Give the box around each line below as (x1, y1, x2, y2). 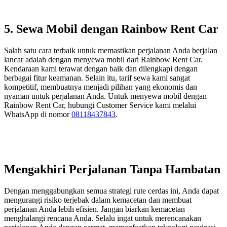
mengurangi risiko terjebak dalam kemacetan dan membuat (4, 195, 192, 204)
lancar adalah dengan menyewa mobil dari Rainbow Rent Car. (4, 55, 203, 64)
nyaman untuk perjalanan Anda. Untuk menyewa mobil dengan (4, 91, 207, 100)
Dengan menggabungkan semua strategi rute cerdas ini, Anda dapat (4, 186, 219, 195)
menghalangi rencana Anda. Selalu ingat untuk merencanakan (4, 213, 201, 222)
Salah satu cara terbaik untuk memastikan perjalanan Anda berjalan (4, 46, 217, 55)
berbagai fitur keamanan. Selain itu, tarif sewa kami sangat (4, 73, 190, 82)
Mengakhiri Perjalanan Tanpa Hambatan (4, 162, 220, 176)
